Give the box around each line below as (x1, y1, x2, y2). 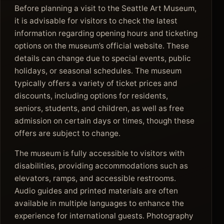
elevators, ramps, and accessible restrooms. (14, 173, 176, 183)
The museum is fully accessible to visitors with (14, 148, 184, 158)
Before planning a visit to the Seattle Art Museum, (14, 3, 196, 13)
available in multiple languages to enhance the (14, 198, 184, 208)
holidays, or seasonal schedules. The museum (14, 66, 181, 76)
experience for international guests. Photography (14, 210, 193, 220)
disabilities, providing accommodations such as (14, 160, 188, 170)
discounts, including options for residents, (14, 91, 168, 101)
